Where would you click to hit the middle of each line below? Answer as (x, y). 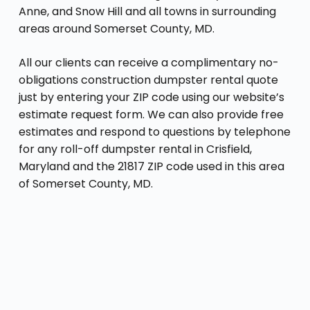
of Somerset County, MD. (85, 183)
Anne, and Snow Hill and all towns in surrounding (147, 11)
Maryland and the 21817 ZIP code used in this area (151, 166)
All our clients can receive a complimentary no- (148, 62)
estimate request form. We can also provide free (151, 114)
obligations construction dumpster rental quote (148, 80)
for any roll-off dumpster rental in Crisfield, (135, 149)
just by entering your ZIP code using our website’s (151, 97)
